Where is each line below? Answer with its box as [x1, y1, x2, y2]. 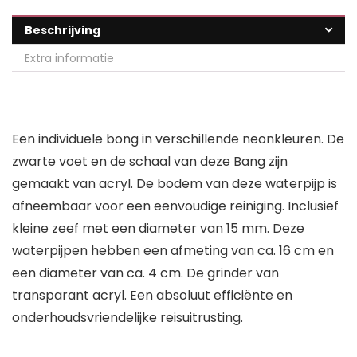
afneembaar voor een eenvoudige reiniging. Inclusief [12, 197, 339, 216]
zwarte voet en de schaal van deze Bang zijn [12, 152, 288, 171]
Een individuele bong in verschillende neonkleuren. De [12, 130, 344, 149]
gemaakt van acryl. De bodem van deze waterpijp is [12, 175, 337, 194]
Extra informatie [25, 50, 114, 67]
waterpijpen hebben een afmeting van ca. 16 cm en [12, 241, 334, 261]
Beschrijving [25, 22, 100, 39]
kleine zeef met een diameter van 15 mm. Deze [12, 219, 304, 238]
